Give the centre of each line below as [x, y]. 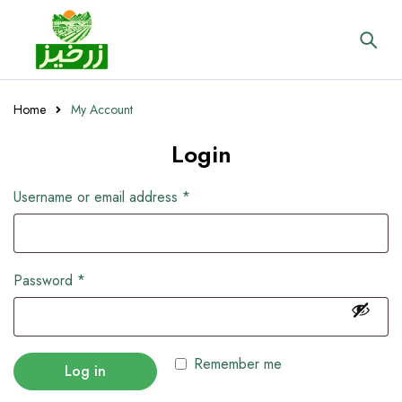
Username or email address [98, 197]
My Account [102, 109]
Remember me [238, 364]
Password [45, 280]
